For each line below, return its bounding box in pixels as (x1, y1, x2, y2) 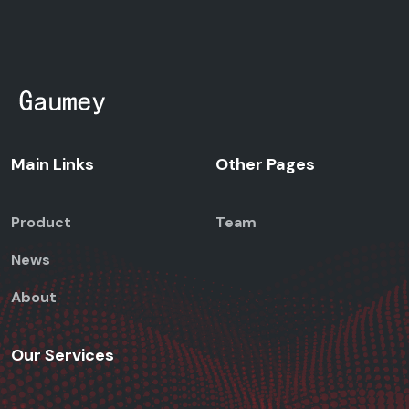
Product (11, 213, 71, 233)
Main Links (11, 153, 94, 176)
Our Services (11, 344, 114, 367)
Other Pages (215, 153, 315, 176)
